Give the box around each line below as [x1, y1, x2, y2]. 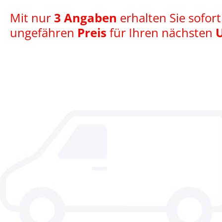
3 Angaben [54, 9, 117, 26]
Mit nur [10, 9, 54, 26]
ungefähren [10, 24, 77, 41]
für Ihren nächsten [107, 24, 216, 41]
